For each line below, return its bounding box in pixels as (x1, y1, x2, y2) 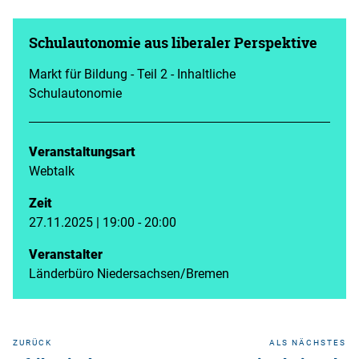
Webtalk (29, 161, 75, 179)
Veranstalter (29, 244, 103, 263)
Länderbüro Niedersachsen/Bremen (29, 264, 229, 282)
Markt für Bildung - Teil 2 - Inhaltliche (29, 64, 236, 83)
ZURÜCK (13, 336, 52, 348)
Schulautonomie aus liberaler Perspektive (29, 34, 317, 51)
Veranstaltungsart (29, 142, 135, 160)
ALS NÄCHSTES (269, 336, 346, 348)
